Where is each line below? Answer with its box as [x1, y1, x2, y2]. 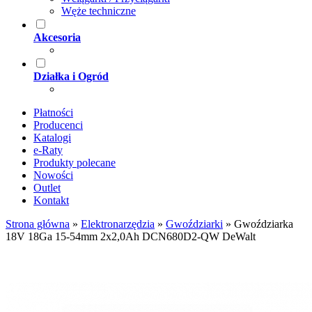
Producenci [33, 119, 83, 131]
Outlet [33, 182, 61, 194]
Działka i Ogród [33, 70, 109, 82]
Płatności [33, 107, 73, 118]
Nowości [33, 169, 73, 181]
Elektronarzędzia [81, 218, 155, 230]
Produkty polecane [33, 157, 116, 169]
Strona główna [6, 218, 70, 230]
